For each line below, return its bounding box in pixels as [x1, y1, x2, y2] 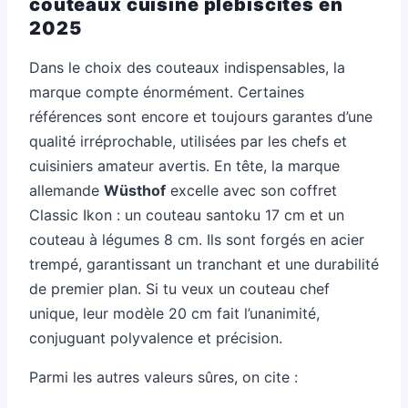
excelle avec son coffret [166, 180, 337, 199]
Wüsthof [104, 180, 166, 199]
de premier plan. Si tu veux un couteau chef [29, 279, 330, 298]
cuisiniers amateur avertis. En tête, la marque [29, 156, 340, 175]
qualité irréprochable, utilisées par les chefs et [29, 131, 347, 150]
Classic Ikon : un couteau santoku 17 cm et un [29, 205, 344, 224]
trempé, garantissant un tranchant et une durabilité [29, 254, 379, 273]
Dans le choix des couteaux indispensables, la [29, 57, 345, 76]
